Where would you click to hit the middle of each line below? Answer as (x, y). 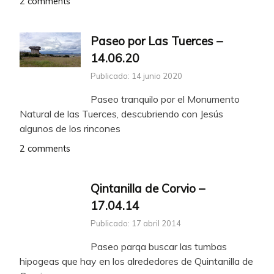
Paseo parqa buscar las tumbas (159, 246)
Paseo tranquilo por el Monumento (165, 99)
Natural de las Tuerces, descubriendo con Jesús (121, 113)
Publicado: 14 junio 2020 (136, 76)
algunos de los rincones (70, 128)
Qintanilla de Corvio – (148, 188)
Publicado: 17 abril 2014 (136, 223)
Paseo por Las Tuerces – (157, 41)
